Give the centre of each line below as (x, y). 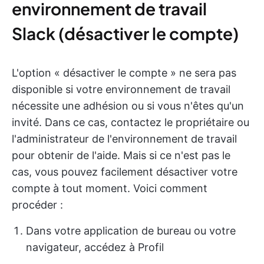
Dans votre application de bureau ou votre (131, 231)
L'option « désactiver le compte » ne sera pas (124, 73)
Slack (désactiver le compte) (125, 34)
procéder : (37, 205)
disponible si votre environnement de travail (121, 90)
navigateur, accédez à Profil (95, 247)
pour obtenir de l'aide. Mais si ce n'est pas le (121, 156)
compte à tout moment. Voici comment (110, 189)
